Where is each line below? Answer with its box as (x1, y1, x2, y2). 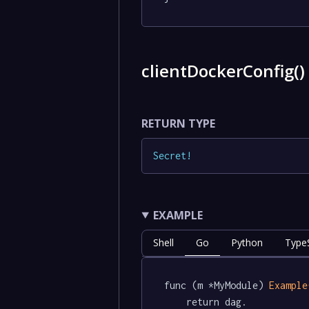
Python (231, 235, 263, 249)
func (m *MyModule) (164, 279, 270, 292)
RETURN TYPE (141, 115, 216, 131)
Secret (153, 149, 187, 161)
